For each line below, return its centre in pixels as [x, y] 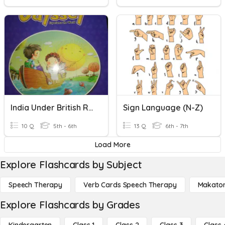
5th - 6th [64, 126]
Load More [113, 145]
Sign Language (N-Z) [163, 107]
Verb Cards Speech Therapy [130, 185]
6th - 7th [176, 126]
